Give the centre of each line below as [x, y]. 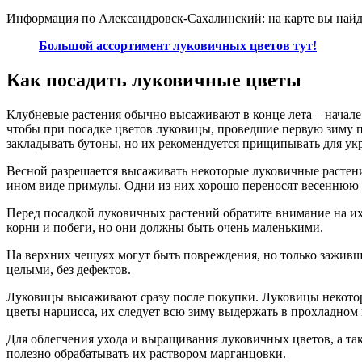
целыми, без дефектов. [69, 270]
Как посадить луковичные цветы [154, 80]
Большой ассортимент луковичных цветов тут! [178, 46]
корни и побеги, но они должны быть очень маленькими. [165, 228]
